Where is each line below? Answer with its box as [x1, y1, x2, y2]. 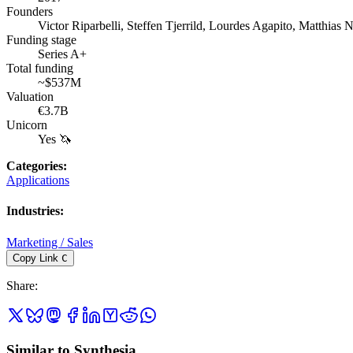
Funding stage [6, 33, 76, 47]
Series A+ [38, 47, 87, 61]
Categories [6, 159, 63, 173]
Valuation [6, 90, 54, 104]
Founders [6, 5, 53, 19]
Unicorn [6, 118, 47, 132]
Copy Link [13, 251, 58, 264]
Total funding [6, 61, 73, 76]
